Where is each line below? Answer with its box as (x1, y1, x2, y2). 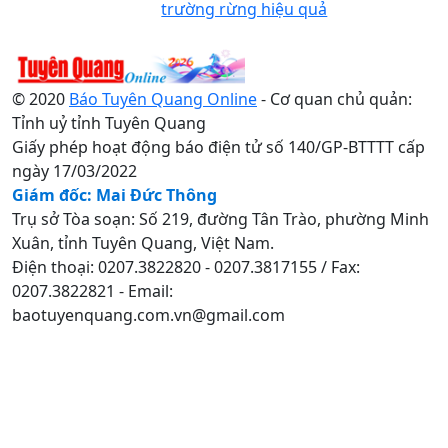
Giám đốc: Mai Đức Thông (12, 183, 217, 206)
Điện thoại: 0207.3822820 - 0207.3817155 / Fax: (12, 255, 360, 278)
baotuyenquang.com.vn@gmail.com (12, 303, 285, 326)
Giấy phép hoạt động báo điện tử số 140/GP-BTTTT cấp (12, 135, 425, 158)
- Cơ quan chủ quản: (257, 87, 412, 110)
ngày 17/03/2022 (12, 159, 137, 182)
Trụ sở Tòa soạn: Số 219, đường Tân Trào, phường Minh (12, 207, 429, 230)
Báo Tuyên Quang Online (69, 87, 257, 110)
